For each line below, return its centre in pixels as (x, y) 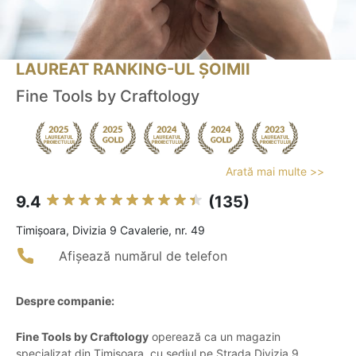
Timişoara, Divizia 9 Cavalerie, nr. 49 (110, 230)
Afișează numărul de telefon (143, 256)
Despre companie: (65, 301)
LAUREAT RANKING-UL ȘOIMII (133, 70)
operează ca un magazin (215, 337)
